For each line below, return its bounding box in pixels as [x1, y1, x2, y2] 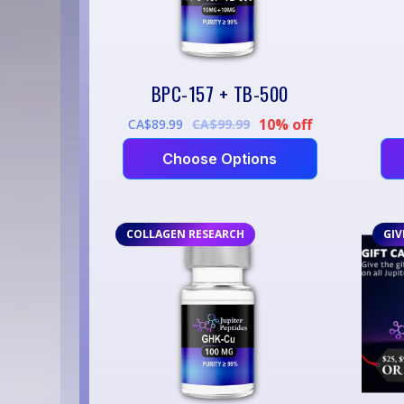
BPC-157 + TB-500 [151, 78, 289, 107]
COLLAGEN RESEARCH [125, 225, 244, 242]
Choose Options [162, 149, 278, 168]
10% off [258, 114, 312, 134]
